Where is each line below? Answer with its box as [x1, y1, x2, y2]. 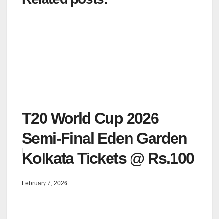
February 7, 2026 [22, 180, 67, 187]
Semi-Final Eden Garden [22, 129, 187, 147]
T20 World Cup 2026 [22, 109, 159, 127]
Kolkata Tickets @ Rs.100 [22, 149, 194, 167]
